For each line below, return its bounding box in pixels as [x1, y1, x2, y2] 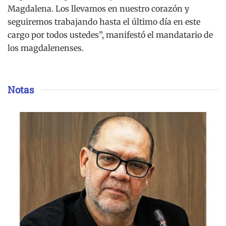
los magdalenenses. [8, 42, 84, 53]
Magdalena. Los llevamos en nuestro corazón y [8, 3, 189, 14]
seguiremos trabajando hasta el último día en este [8, 16, 200, 27]
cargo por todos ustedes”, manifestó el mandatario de [8, 29, 213, 40]
